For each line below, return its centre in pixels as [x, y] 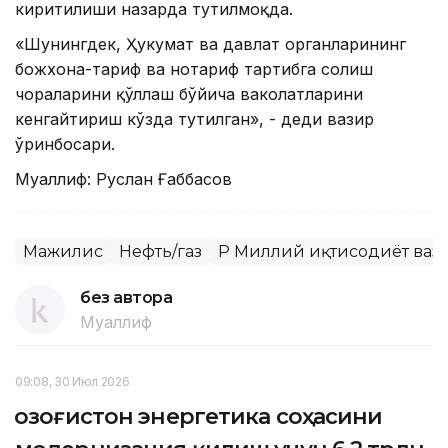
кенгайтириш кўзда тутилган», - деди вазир [194, 119]
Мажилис [63, 252]
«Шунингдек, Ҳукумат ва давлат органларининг [210, 44]
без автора [126, 298]
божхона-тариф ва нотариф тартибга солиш [194, 69]
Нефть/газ [160, 252]
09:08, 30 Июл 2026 [72, 382]
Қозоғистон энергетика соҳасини [199, 417]
